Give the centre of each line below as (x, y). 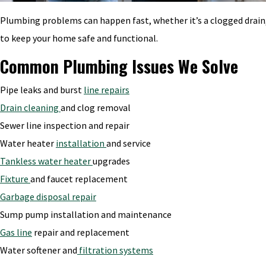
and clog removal (96, 107)
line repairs (107, 89)
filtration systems (115, 250)
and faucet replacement (79, 178)
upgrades (111, 161)
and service (129, 143)
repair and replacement (81, 232)
